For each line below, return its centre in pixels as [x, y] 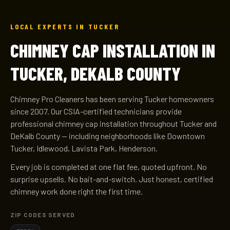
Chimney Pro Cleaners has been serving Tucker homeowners [112, 99]
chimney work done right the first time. [76, 191]
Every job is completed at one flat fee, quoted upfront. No [109, 167]
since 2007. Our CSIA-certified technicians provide [96, 111]
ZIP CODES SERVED [43, 215]
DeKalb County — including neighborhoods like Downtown [108, 136]
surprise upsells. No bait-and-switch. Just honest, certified [112, 179]
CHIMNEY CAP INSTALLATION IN [113, 50]
